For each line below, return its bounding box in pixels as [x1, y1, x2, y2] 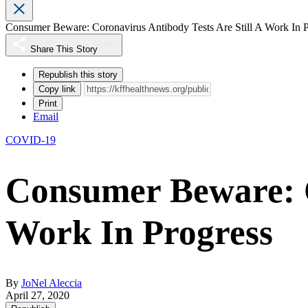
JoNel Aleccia [21, 277, 82, 289]
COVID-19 [5, 134, 56, 146]
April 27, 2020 [5, 289, 69, 302]
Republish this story [38, 69, 118, 80]
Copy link [38, 84, 76, 95]
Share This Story [30, 44, 98, 55]
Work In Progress [5, 213, 273, 252]
